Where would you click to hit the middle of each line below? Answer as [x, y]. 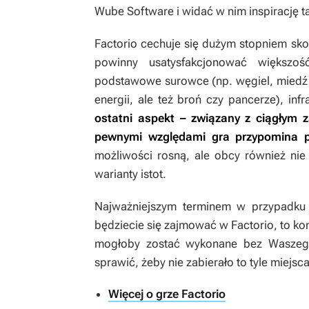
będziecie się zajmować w [163, 225]
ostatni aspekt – [140, 118]
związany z [221, 118]
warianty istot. [130, 174]
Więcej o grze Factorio [167, 294]
